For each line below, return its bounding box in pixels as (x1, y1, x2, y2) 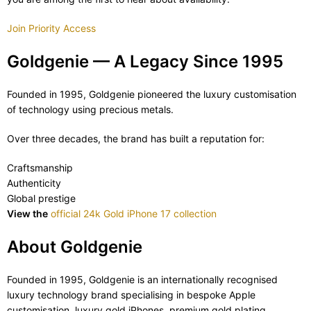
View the (7, 208, 48, 220)
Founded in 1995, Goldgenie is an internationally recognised (7, 274, 278, 286)
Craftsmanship (7, 162, 76, 174)
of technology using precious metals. (7, 103, 174, 116)
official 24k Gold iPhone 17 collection (51, 208, 217, 220)
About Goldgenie (7, 237, 142, 258)
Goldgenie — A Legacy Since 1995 (7, 51, 283, 72)
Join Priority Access (7, 22, 96, 35)
